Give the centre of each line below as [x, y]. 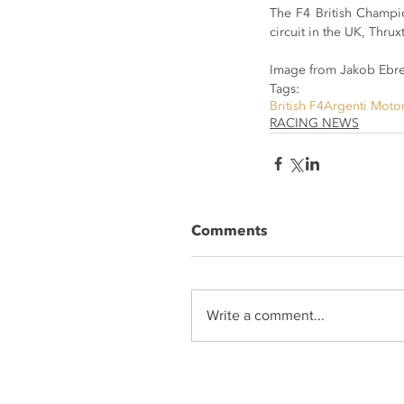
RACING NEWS [314, 124]
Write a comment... [266, 316]
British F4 [297, 106]
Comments [230, 231]
